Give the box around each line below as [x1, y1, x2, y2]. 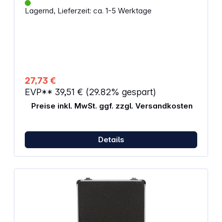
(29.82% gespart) [85, 87, 156, 98]
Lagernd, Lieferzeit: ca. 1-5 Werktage [24, 6, 152, 16]
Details [98, 134, 124, 144]
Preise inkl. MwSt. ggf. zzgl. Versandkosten [31, 101, 193, 111]
